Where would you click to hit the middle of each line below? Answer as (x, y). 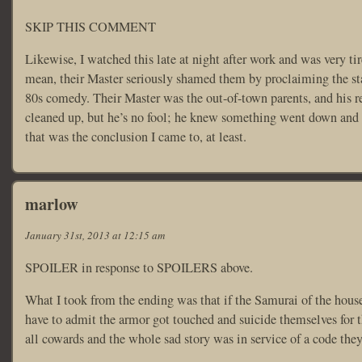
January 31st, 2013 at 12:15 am (95, 235)
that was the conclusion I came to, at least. (136, 137)
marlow (52, 203)
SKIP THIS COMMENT (90, 27)
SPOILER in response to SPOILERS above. (139, 267)
